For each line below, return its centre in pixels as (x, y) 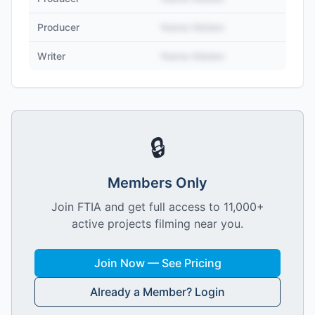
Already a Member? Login (157, 292)
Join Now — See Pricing (157, 263)
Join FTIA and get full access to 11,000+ (157, 207)
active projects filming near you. (157, 224)
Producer (58, 27)
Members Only (157, 183)
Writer (51, 56)
